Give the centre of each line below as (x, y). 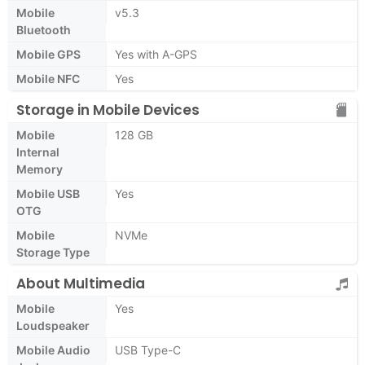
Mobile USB (48, 193)
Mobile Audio (53, 350)
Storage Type (53, 252)
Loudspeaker (53, 325)
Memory (40, 169)
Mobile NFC (48, 79)
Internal (38, 152)
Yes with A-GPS (156, 54)
